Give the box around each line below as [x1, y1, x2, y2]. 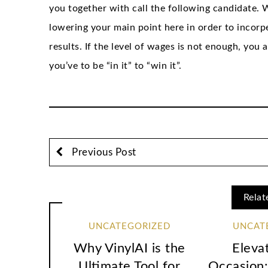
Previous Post [69, 147, 136, 157]
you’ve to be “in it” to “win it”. [49, 60, 182, 71]
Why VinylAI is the [73, 242, 185, 255]
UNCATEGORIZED [88, 221, 170, 231]
